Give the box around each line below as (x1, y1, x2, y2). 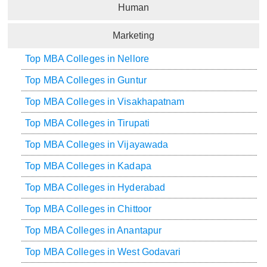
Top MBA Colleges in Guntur (25, 75, 147, 86)
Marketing (112, 30, 155, 41)
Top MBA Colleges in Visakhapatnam (25, 97, 185, 107)
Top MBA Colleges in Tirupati (25, 118, 150, 129)
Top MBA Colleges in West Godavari (25, 247, 181, 257)
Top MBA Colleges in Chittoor (25, 204, 152, 215)
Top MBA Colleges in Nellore (25, 54, 149, 64)
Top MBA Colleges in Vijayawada (25, 139, 169, 150)
